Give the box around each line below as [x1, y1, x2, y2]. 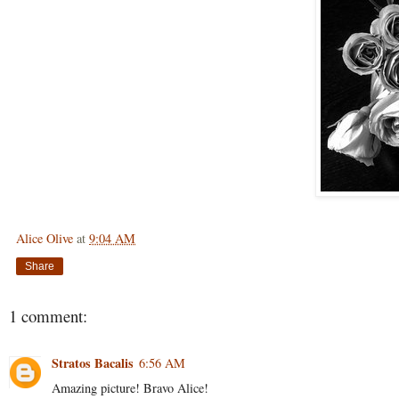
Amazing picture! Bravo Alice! [52, 379, 208, 396]
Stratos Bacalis [52, 353, 134, 372]
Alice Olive [16, 230, 73, 248]
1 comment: [9, 305, 87, 328]
